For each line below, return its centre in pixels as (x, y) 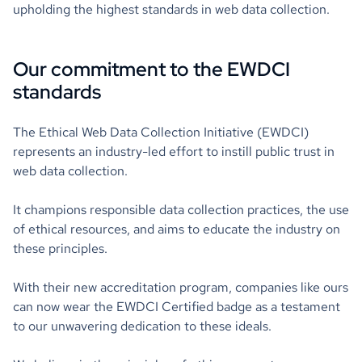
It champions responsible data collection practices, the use (181, 210)
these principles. (62, 248)
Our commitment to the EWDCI (152, 69)
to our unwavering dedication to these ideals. (142, 326)
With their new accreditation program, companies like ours (181, 287)
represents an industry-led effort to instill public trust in (174, 152)
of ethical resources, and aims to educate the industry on (177, 229)
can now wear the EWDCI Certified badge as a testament (177, 307)
